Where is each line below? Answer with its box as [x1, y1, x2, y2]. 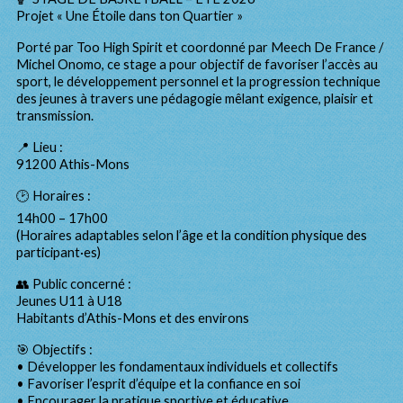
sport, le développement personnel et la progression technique [16, 74, 381, 89]
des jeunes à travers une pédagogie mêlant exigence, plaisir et [16, 91, 373, 106]
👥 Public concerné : [16, 276, 131, 291]
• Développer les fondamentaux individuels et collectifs [16, 359, 338, 374]
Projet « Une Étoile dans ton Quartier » [16, 8, 243, 23]
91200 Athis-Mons [16, 157, 130, 172]
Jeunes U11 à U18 [16, 293, 122, 309]
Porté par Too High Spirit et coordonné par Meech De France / [16, 40, 383, 55]
